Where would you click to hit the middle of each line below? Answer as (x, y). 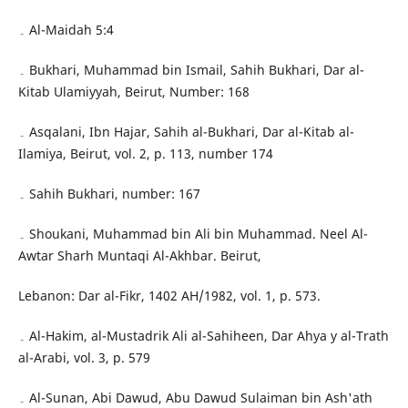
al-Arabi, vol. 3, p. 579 (84, 358)
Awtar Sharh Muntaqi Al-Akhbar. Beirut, (139, 256)
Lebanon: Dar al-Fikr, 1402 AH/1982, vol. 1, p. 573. (169, 296)
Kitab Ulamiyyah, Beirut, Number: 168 (133, 92)
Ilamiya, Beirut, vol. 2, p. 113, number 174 (145, 154)
